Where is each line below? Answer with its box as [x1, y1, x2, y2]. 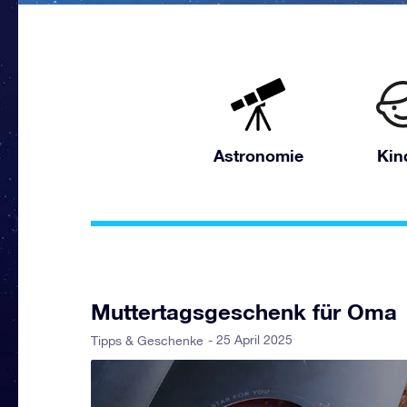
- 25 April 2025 [208, 333, 293, 347]
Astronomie [213, 145, 303, 165]
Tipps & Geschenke [91, 333, 203, 348]
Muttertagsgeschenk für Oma [91, 299, 397, 324]
